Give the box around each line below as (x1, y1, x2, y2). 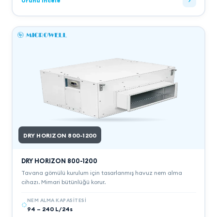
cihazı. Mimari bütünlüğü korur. (21, 178, 106, 186)
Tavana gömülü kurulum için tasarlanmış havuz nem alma (21, 169, 182, 176)
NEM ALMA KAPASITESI (27, 197, 86, 203)
